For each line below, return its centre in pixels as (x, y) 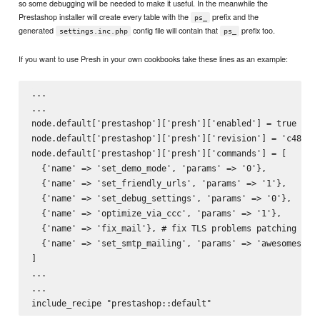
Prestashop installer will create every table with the (105, 17)
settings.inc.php (93, 31)
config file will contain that (176, 30)
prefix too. (257, 30)
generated (37, 30)
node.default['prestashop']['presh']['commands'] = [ (159, 154)
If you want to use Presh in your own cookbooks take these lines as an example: (154, 59)
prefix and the (235, 17)
